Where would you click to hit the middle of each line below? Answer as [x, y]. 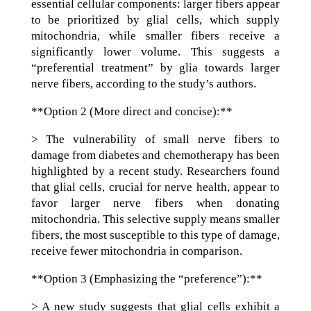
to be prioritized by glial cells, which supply [155, 20]
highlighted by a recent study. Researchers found [155, 171]
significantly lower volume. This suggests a [155, 52]
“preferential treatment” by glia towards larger [155, 68]
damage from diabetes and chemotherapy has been [155, 155]
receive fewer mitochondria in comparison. [136, 251]
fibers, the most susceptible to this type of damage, [155, 235]
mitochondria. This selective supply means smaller [155, 219]
